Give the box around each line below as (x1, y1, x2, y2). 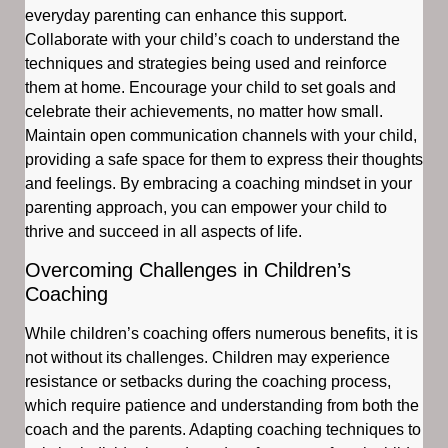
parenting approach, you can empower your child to (25, 198, 387, 216)
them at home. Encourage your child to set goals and (25, 78, 396, 96)
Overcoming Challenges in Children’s (25, 258, 351, 281)
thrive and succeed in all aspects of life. (25, 222, 302, 240)
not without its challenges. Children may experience (25, 348, 390, 366)
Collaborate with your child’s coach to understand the (25, 30, 400, 48)
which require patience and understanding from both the (25, 396, 419, 414)
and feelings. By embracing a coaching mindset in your (25, 174, 412, 192)
